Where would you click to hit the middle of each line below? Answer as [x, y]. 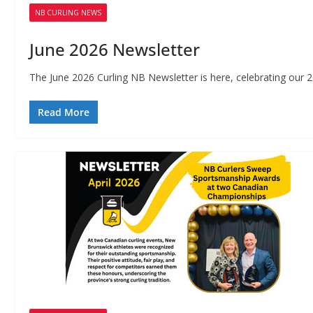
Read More [64, 112]
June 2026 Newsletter [115, 49]
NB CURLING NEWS [68, 13]
